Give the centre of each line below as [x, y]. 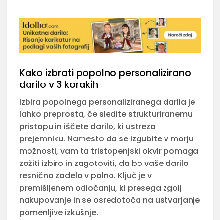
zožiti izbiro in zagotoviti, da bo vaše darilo [104, 163]
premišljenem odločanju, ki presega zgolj [100, 188]
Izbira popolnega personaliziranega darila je [107, 102]
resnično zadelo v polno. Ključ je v [85, 175]
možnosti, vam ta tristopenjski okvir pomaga [109, 151]
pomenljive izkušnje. [59, 212]
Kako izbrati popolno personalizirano [105, 73]
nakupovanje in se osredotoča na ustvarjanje [110, 200]
